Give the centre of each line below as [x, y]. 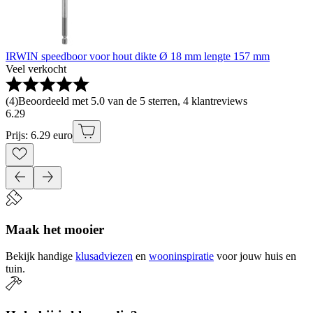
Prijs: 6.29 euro [39, 135]
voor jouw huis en [256, 256]
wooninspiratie [181, 256]
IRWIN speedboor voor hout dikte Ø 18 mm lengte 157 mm [138, 56]
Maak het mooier [55, 229]
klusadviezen [104, 256]
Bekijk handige [39, 256]
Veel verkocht [36, 69]
